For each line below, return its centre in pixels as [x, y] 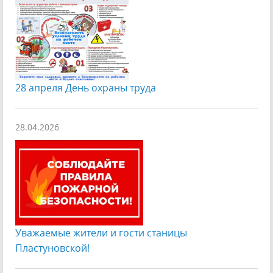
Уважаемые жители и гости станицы [101, 233]
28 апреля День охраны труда [86, 88]
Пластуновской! [52, 248]
